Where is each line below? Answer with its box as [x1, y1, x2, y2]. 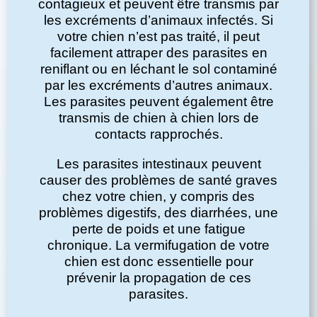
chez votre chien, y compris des [62, 189, 255, 204]
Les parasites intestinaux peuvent [56, 156, 261, 172]
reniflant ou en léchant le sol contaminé [40, 62, 277, 77]
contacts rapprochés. [94, 127, 223, 142]
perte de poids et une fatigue [71, 221, 246, 237]
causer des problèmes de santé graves [40, 173, 277, 188]
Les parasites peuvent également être [43, 94, 274, 110]
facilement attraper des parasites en [50, 45, 267, 61]
